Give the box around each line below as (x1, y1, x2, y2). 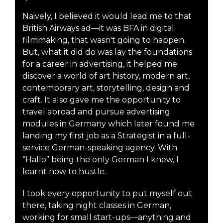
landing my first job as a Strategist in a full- (22, 130, 190, 140)
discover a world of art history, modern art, (22, 71, 190, 81)
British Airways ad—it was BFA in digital (22, 23, 174, 33)
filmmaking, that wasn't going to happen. (22, 35, 186, 45)
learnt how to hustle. (22, 166, 106, 176)
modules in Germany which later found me (22, 118, 195, 128)
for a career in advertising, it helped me (22, 59, 177, 69)
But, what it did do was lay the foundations (22, 47, 192, 57)
